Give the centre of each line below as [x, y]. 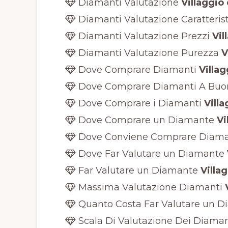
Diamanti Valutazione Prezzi [142, 36]
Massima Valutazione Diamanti [149, 187]
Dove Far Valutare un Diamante [150, 153]
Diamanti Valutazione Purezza [147, 53]
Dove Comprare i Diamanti [138, 103]
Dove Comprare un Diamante [145, 120]
